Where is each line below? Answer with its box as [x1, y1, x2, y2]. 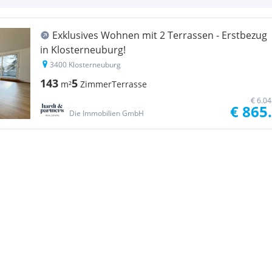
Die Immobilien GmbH [69, 108, 144, 118]
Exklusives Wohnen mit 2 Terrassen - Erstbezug [52, 29, 267, 42]
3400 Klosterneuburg [50, 59, 121, 70]
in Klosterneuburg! [40, 43, 126, 56]
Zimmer [80, 78, 112, 90]
